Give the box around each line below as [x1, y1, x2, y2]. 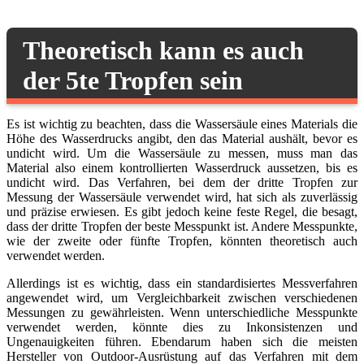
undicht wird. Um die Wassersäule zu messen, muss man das [6, 146, 357, 160]
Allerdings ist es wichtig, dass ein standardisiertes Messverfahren [6, 276, 357, 290]
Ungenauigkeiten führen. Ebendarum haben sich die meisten [6, 335, 357, 349]
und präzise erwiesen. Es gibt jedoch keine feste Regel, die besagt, [6, 205, 357, 219]
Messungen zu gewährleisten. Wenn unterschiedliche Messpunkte [6, 305, 357, 319]
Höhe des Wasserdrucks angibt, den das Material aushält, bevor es [6, 132, 357, 145]
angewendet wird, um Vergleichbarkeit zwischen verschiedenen [6, 291, 357, 305]
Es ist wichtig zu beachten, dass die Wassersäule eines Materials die [6, 117, 357, 131]
